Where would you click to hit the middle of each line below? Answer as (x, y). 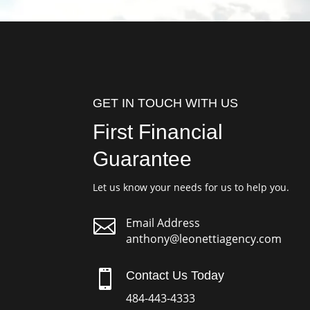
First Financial (158, 131)
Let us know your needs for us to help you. (191, 187)
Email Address (163, 223)
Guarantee (143, 158)
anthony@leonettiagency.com (203, 239)
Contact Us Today (175, 275)
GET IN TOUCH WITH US (166, 103)
